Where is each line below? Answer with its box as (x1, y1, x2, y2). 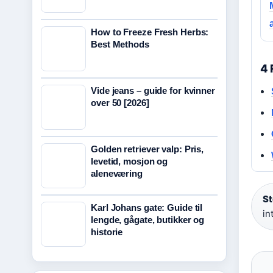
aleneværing (91, 168, 143, 179)
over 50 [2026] (91, 97, 149, 108)
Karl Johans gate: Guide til (91, 202, 203, 213)
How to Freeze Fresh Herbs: (91, 27, 209, 37)
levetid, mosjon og (91, 156, 168, 166)
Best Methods (91, 39, 149, 49)
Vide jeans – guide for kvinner (91, 85, 215, 96)
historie (91, 227, 123, 237)
